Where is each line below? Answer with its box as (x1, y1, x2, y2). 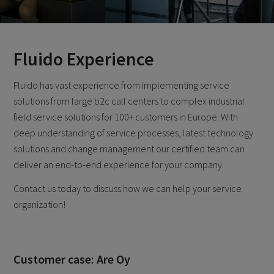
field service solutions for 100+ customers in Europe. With (13, 111, 239, 124)
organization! (13, 198, 66, 211)
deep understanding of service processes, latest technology (13, 127, 254, 139)
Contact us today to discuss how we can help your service (13, 182, 242, 195)
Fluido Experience (13, 46, 155, 70)
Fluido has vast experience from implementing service (13, 79, 230, 92)
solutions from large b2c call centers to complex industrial (13, 95, 245, 108)
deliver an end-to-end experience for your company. (13, 158, 224, 171)
